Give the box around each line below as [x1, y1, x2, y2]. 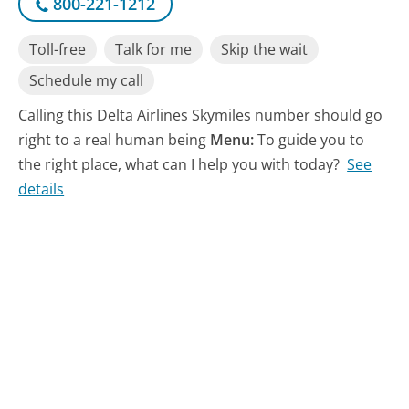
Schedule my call [29, 69, 144, 90]
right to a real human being [18, 130, 211, 151]
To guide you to [257, 130, 365, 151]
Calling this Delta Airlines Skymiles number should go [18, 105, 383, 126]
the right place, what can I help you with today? [18, 154, 341, 175]
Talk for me [115, 39, 193, 60]
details [18, 179, 65, 200]
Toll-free [29, 39, 87, 60]
